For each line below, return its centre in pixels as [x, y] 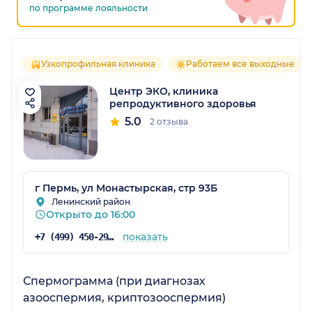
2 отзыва [169, 121]
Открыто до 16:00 [91, 214]
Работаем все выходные [240, 63]
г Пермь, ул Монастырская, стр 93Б [126, 188]
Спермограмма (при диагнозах [114, 281]
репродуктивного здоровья [183, 103]
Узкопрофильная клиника [98, 63]
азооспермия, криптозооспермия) [124, 297]
